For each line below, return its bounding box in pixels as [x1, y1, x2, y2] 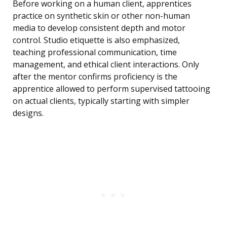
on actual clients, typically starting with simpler [13, 95, 190, 107]
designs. [13, 107, 44, 119]
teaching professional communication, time [13, 47, 177, 58]
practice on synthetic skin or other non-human [13, 10, 190, 22]
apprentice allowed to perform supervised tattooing [13, 83, 210, 95]
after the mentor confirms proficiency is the [13, 71, 177, 83]
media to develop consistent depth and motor [13, 22, 185, 34]
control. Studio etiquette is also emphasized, [13, 34, 180, 46]
